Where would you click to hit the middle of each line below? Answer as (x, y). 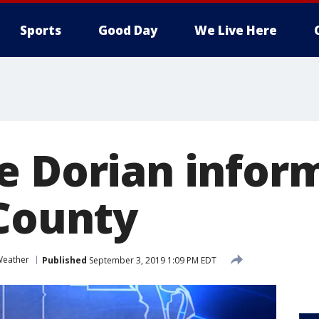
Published (64, 260)
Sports (41, 30)
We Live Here (236, 30)
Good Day (128, 30)
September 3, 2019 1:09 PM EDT (152, 260)
